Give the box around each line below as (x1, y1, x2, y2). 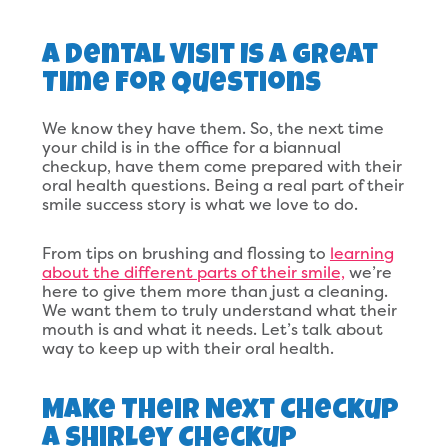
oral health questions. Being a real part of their (41, 174, 404, 196)
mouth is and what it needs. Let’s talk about (41, 318, 383, 340)
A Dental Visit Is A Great (41, 43, 378, 71)
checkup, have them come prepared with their (41, 155, 402, 177)
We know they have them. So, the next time (41, 117, 384, 139)
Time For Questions (41, 71, 321, 99)
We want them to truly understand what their (41, 299, 397, 321)
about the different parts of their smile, (41, 261, 345, 283)
